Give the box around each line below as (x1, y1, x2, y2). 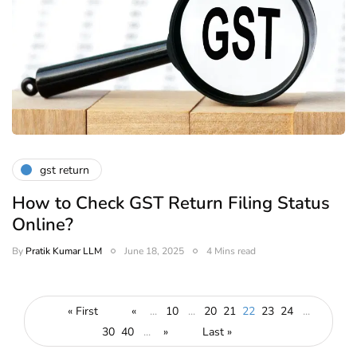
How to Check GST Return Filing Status (12, 191, 330, 216)
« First (68, 304, 98, 320)
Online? (12, 213, 73, 237)
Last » (202, 324, 232, 340)
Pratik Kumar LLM (25, 245, 102, 258)
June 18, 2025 (124, 245, 184, 258)
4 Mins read (206, 245, 256, 258)
